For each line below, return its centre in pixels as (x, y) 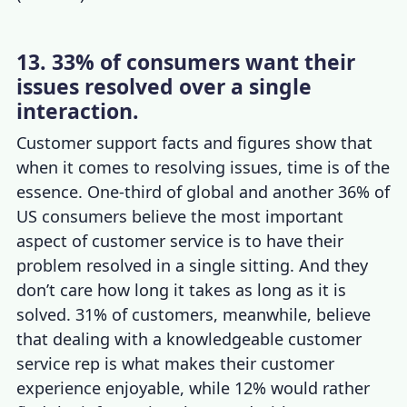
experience (59, 387)
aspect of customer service (120, 240)
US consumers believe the (119, 216)
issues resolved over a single (164, 86)
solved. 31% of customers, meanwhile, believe (194, 314)
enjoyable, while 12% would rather (236, 387)
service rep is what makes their (139, 363)
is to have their (284, 240)
